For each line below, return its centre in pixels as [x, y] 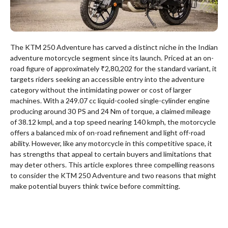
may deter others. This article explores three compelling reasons [112, 165]
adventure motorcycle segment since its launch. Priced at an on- [112, 58]
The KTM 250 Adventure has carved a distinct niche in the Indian [114, 47]
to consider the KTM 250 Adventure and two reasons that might [113, 176]
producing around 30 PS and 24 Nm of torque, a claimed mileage [110, 111]
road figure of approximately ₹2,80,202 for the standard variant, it [113, 69]
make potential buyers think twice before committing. [95, 186]
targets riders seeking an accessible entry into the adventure [107, 79]
